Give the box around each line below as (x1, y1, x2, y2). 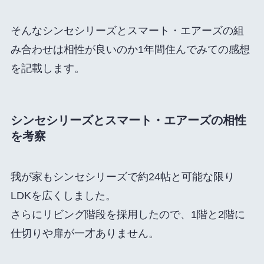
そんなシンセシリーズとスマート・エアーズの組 (10, 24, 244, 37)
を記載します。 (10, 62, 85, 74)
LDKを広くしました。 (10, 190, 116, 202)
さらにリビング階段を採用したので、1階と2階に (10, 209, 245, 221)
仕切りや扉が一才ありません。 (10, 227, 159, 240)
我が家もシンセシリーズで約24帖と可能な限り (10, 171, 235, 183)
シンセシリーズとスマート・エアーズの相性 (10, 113, 246, 127)
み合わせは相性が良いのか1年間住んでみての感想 (10, 43, 250, 55)
